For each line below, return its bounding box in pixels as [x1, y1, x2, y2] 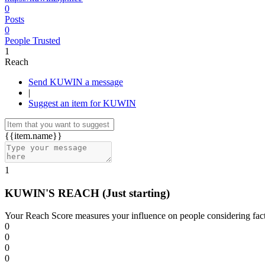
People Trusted [5, 35, 60, 46]
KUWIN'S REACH [5, 186, 102, 199]
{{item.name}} [5, 131, 62, 141]
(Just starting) [102, 186, 170, 199]
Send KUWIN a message [85, 77, 123, 87]
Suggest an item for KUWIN [28, 98, 136, 108]
